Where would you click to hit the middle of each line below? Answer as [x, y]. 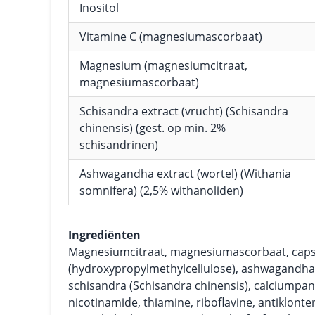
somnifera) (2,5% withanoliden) [161, 191]
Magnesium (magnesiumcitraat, [163, 65]
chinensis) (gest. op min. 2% [153, 128]
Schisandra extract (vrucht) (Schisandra [184, 111]
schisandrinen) [119, 145]
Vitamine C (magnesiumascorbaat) [171, 37]
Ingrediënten [104, 235]
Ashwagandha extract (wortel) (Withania [185, 174]
